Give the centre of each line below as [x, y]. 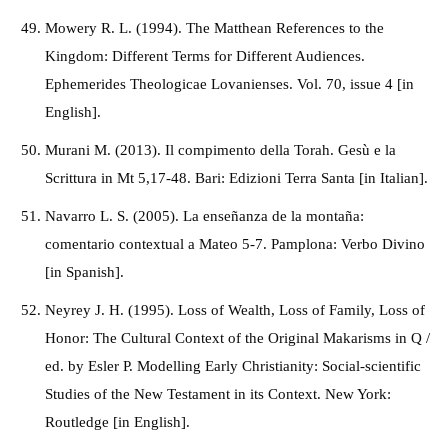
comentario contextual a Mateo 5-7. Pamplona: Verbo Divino [235, 244]
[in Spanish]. [86, 272]
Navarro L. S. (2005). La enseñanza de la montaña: [204, 216]
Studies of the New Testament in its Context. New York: [218, 394]
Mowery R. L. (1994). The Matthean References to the [214, 28]
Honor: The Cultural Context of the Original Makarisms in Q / [237, 338]
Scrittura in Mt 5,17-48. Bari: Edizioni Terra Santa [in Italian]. [236, 178]
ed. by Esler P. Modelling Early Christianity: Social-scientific [233, 366]
